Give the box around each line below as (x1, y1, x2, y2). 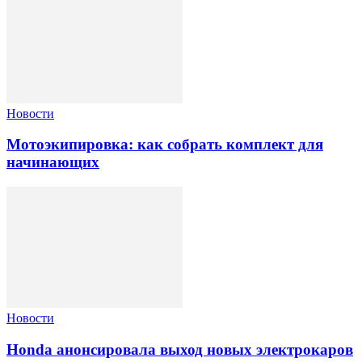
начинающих (6, 154, 99, 171)
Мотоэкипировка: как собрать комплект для (6, 136, 323, 154)
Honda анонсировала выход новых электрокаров (6, 340, 353, 358)
